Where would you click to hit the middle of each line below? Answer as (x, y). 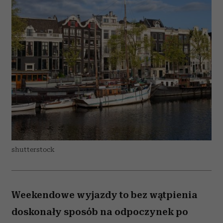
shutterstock (33, 150)
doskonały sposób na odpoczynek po (100, 212)
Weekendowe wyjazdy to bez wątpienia (105, 195)
